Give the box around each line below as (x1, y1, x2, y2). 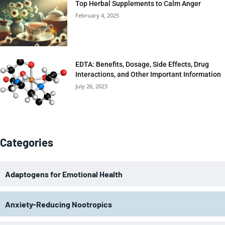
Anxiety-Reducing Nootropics (5, 199, 112, 209)
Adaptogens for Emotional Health (5, 169, 123, 179)
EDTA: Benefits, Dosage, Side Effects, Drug (75, 60, 209, 68)
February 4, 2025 (75, 12, 120, 20)
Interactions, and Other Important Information (75, 70, 221, 78)
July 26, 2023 (75, 82, 108, 90)
